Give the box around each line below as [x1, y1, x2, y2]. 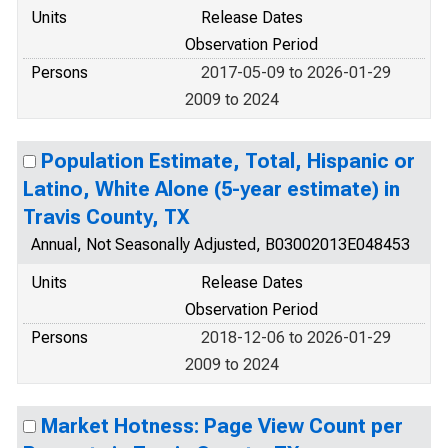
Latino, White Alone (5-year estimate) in [23, 177, 400, 201]
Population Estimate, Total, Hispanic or [41, 149, 415, 173]
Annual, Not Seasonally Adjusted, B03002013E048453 [31, 235, 410, 254]
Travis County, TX [23, 205, 189, 229]
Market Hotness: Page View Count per [41, 414, 403, 438]
